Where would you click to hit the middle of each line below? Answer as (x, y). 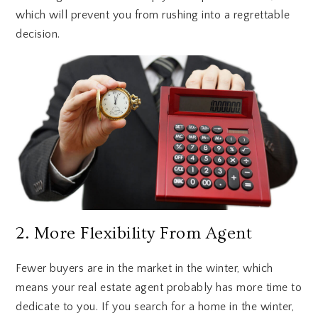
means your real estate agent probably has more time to (159, 288)
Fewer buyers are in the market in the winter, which (144, 269)
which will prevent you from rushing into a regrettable (153, 15)
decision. (38, 34)
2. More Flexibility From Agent (134, 234)
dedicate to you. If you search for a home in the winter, (155, 307)
